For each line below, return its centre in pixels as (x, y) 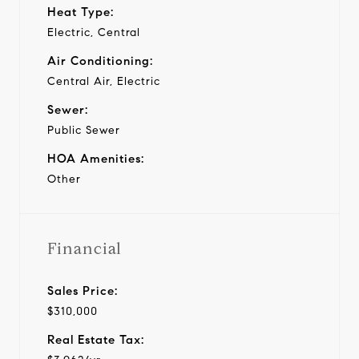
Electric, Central (94, 32)
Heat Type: (81, 12)
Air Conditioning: (100, 61)
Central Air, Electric (104, 81)
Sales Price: (83, 290)
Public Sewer (84, 130)
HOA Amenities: (96, 158)
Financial (85, 248)
